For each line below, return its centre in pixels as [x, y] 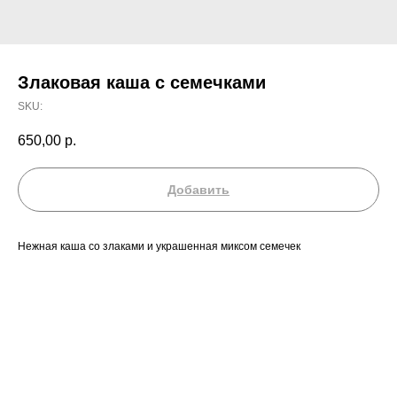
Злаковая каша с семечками [142, 82]
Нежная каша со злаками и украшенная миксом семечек [159, 247]
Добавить [198, 190]
